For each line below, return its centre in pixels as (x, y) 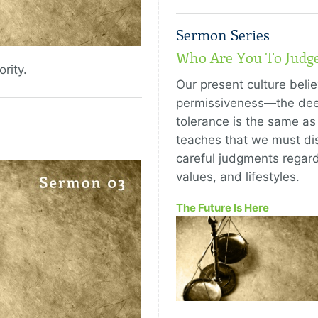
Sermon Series (223, 35)
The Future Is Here (223, 208)
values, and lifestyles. (238, 177)
